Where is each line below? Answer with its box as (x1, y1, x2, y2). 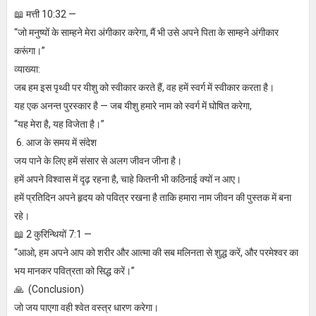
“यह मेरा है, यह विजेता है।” (13, 119, 104, 130)
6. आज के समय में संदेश (13, 137, 97, 149)
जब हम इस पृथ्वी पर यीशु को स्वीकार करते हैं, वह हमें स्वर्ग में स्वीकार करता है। (13, 82, 274, 94)
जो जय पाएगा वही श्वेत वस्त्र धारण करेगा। (13, 302, 159, 314)
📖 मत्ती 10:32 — (13, 8, 76, 20)
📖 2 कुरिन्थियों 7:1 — (13, 229, 92, 241)
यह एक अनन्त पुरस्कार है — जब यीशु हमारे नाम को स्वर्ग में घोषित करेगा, (13, 100, 252, 112)
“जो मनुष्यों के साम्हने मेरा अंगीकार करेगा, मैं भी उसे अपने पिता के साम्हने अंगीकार (13, 27, 279, 39)
